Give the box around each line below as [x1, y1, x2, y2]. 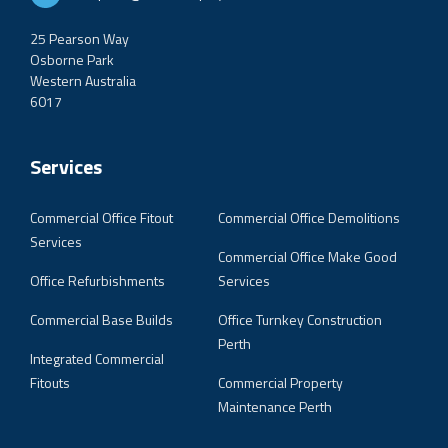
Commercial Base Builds [30, 308, 173, 330]
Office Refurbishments [30, 269, 165, 291]
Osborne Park [30, 48, 114, 70]
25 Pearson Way [30, 27, 129, 49]
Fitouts [30, 371, 70, 393]
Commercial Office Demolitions [218, 206, 401, 228]
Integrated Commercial [30, 347, 164, 369]
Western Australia [30, 69, 136, 91]
